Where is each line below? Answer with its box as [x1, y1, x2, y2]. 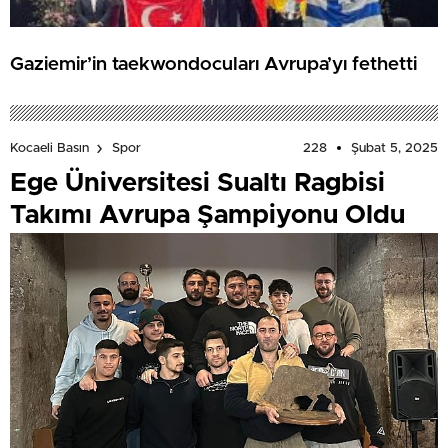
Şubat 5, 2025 [351, 141, 438, 155]
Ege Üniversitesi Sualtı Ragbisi [10, 169, 385, 196]
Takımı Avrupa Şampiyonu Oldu [10, 201, 405, 228]
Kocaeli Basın [10, 142, 89, 156]
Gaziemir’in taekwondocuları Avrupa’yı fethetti [10, 55, 417, 75]
